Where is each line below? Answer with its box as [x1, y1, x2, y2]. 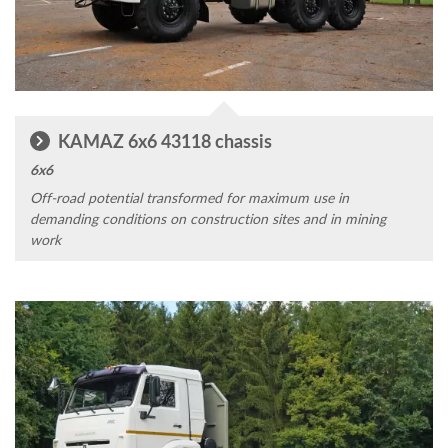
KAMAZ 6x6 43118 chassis [54, 127, 272, 154]
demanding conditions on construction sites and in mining [30, 209, 386, 229]
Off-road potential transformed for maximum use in [30, 188, 349, 208]
